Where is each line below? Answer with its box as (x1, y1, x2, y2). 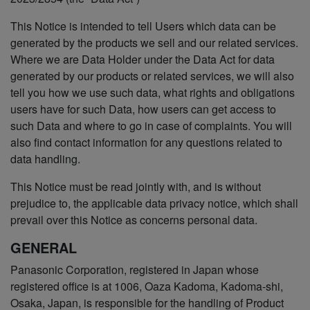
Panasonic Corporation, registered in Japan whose (10, 262, 259, 278)
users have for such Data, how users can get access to (10, 101, 276, 118)
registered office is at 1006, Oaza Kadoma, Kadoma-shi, (10, 278, 283, 295)
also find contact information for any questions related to (10, 134, 282, 151)
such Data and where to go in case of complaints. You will (10, 118, 292, 134)
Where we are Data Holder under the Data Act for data (10, 51, 275, 68)
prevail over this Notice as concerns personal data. (10, 212, 257, 228)
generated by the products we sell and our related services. (10, 35, 298, 51)
